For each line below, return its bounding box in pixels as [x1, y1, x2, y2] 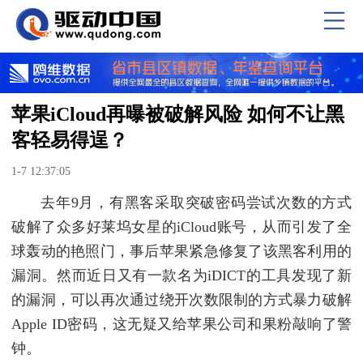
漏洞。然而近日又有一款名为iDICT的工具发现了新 [11, 267, 352, 284]
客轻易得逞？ [11, 129, 128, 151]
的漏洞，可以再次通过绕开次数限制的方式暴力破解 [11, 291, 352, 308]
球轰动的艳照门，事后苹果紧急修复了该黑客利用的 [11, 242, 352, 259]
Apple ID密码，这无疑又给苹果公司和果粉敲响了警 [11, 315, 352, 332]
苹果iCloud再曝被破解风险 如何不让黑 [11, 103, 344, 125]
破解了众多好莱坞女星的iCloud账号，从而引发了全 [11, 218, 352, 235]
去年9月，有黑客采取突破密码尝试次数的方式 [41, 194, 352, 211]
